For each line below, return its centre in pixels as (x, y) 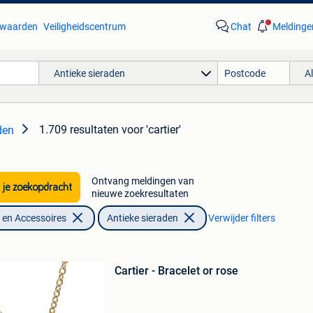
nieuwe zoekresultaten (140, 194)
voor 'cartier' (151, 130)
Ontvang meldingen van (143, 181)
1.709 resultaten (79, 130)
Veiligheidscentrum (84, 27)
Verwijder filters (241, 218)
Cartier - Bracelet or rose (176, 271)
